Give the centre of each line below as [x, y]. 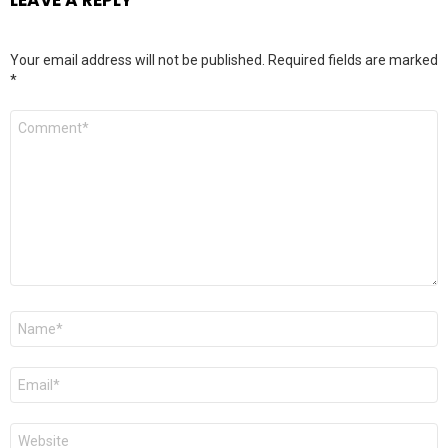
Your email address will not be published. [137, 59]
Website [40, 430]
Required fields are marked [353, 59]
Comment [46, 117]
